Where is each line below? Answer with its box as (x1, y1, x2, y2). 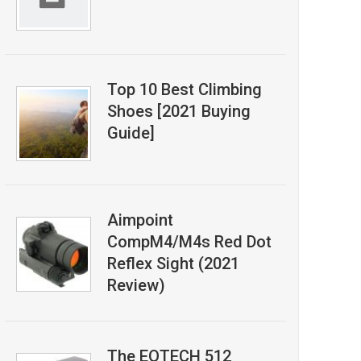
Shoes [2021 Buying (106, 102, 251, 121)
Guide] (106, 123, 155, 143)
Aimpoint (106, 210, 173, 230)
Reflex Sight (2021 (106, 254, 239, 273)
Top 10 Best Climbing (106, 80, 262, 99)
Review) (106, 276, 165, 295)
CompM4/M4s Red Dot (106, 232, 272, 251)
